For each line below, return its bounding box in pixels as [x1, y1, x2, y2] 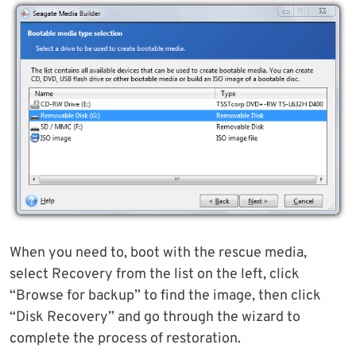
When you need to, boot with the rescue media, [10, 244, 307, 263]
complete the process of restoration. [10, 330, 241, 349]
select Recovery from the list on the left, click [10, 265, 300, 284]
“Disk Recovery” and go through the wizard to [10, 308, 300, 327]
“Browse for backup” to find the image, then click [10, 287, 321, 306]
